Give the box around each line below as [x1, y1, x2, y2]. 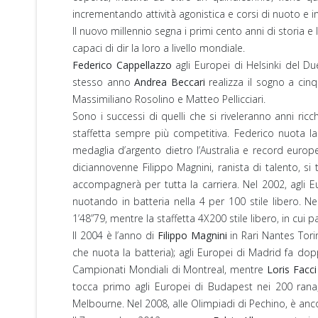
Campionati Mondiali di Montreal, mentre [72, 262, 267, 276]
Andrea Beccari [134, 75, 205, 89]
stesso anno [72, 75, 135, 89]
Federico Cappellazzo [72, 57, 172, 72]
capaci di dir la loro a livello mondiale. [72, 40, 245, 55]
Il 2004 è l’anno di [72, 228, 158, 242]
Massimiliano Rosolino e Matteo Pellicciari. [72, 92, 265, 106]
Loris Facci [266, 262, 317, 276]
